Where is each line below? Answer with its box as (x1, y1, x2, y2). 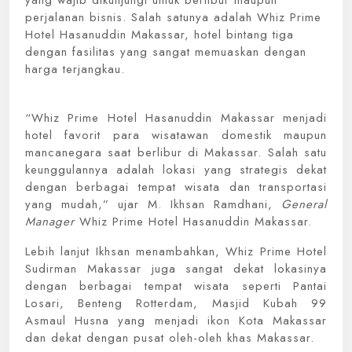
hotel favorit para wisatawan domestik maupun (25, 126, 327, 144)
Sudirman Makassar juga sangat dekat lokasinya (25, 260, 327, 277)
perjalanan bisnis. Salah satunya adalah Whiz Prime (25, 9, 321, 26)
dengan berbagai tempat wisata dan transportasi (25, 178, 327, 196)
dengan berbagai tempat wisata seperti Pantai (25, 277, 327, 295)
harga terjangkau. (25, 60, 125, 78)
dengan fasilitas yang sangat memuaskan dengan (25, 43, 306, 60)
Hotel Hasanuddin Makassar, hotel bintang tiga (25, 26, 294, 43)
